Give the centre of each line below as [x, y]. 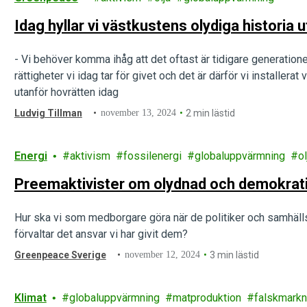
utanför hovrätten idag [66, 92]
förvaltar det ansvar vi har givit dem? [101, 234]
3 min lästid [235, 255]
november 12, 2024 [163, 255]
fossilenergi [152, 156]
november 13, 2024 [139, 113]
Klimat [30, 298]
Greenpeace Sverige [60, 255]
